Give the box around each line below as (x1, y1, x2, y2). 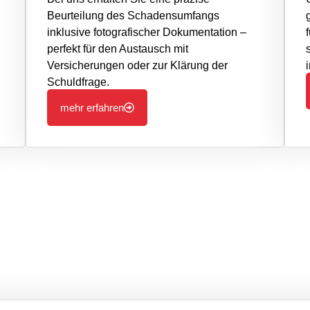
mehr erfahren (60, 101, 125, 113)
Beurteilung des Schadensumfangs (47, 9, 220, 21)
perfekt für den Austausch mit (47, 42, 189, 55)
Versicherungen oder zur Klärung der (47, 59, 228, 71)
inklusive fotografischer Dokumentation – (47, 26, 247, 38)
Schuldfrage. (47, 75, 110, 88)
